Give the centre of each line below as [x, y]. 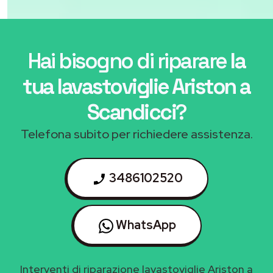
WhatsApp [145, 225]
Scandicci [131, 112]
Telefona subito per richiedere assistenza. [136, 134]
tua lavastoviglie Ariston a [136, 87]
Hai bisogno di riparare [129, 61]
